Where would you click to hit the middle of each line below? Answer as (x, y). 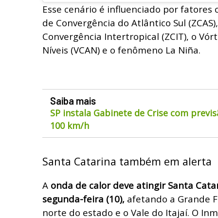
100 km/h (70, 125)
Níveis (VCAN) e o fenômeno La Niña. (121, 50)
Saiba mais (73, 100)
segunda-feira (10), (83, 199)
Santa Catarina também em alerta (127, 161)
